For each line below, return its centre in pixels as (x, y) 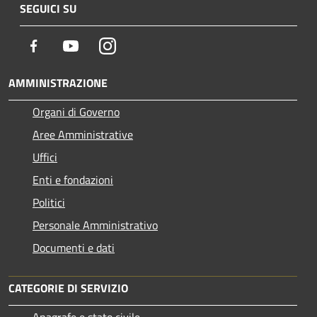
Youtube (98, 45)
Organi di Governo (76, 111)
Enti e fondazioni (73, 179)
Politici (49, 202)
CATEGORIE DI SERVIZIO (68, 288)
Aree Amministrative (83, 134)
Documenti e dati (74, 247)
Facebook (64, 45)
